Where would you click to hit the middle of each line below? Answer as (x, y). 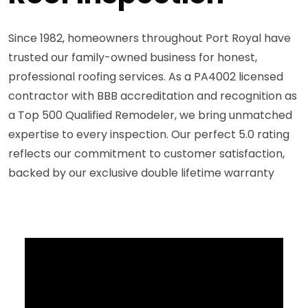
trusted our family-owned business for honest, (133, 57)
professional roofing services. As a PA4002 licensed (146, 76)
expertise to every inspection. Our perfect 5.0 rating (149, 134)
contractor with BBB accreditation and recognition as (153, 96)
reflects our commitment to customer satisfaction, (146, 153)
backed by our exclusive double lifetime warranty (141, 173)
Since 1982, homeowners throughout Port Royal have (150, 38)
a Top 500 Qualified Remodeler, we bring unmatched (150, 115)
